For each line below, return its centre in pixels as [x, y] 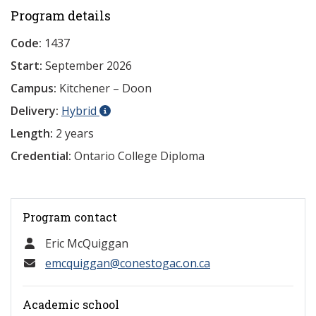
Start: [28, 66]
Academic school [71, 304]
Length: [32, 133]
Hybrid [80, 111]
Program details [61, 16]
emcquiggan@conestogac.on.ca [128, 263]
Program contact [70, 217]
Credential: [41, 156]
